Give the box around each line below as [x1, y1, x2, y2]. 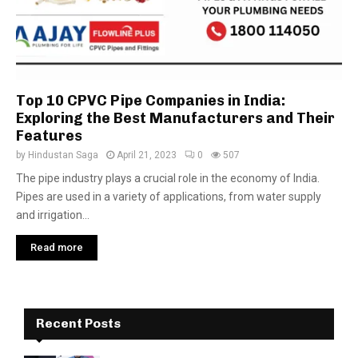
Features [16, 127, 82, 145]
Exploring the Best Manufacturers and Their [16, 109, 335, 127]
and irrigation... [16, 209, 89, 221]
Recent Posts [36, 316, 121, 331]
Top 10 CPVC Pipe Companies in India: [16, 92, 285, 109]
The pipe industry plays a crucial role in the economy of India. [16, 172, 320, 185]
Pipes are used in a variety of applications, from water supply [16, 190, 321, 203]
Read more [30, 241, 83, 253]
